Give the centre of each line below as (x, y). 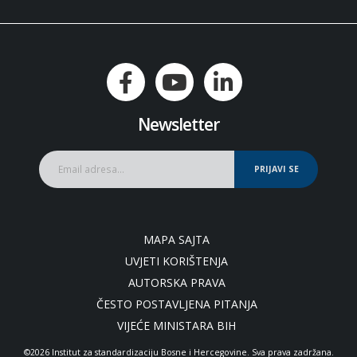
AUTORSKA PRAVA (177, 282)
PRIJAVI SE (277, 169)
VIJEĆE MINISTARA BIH (177, 326)
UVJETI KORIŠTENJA (177, 261)
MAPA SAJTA (177, 239)
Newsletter (178, 124)
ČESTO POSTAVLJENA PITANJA (177, 304)
